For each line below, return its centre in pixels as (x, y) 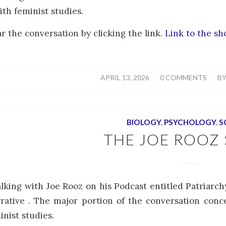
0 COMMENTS (183, 77)
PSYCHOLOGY (190, 122)
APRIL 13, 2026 (125, 77)
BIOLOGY (144, 122)
